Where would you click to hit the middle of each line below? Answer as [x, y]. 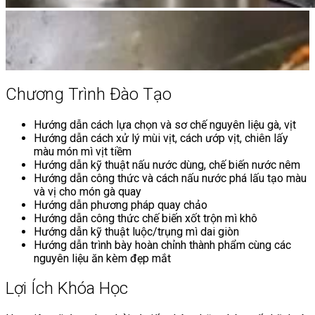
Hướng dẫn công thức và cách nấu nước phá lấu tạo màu [170, 178]
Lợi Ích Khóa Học [67, 289]
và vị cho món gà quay [88, 191]
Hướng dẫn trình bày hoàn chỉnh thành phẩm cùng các [162, 245]
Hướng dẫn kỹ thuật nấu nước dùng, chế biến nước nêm [167, 165]
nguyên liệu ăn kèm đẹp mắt [102, 258]
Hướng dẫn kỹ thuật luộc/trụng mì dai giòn [136, 231]
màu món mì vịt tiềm [83, 151]
